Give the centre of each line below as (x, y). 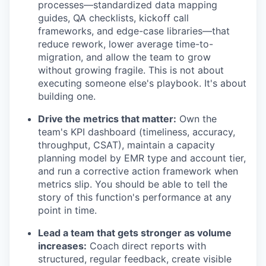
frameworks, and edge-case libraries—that (134, 31)
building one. (67, 96)
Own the (197, 119)
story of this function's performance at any (135, 197)
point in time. (67, 210)
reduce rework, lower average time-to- (126, 44)
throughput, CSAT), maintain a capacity (126, 145)
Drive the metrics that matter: (107, 119)
